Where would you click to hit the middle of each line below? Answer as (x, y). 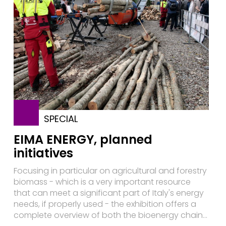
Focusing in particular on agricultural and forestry (110, 171)
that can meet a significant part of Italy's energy (108, 193)
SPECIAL (61, 119)
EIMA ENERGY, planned (83, 140)
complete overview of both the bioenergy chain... (110, 215)
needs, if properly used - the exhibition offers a (105, 204)
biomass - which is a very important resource (102, 182)
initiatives (43, 153)
